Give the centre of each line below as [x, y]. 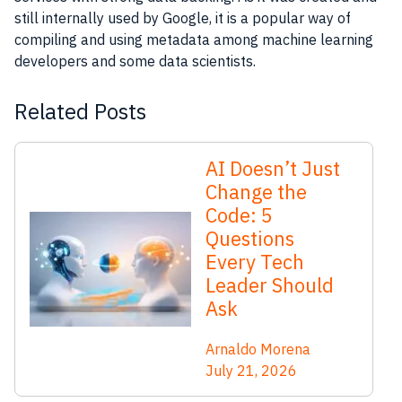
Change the [256, 191]
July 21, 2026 [251, 370]
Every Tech [255, 261]
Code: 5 [239, 214]
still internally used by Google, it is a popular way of [183, 17]
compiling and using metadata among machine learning [194, 39]
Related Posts [80, 111]
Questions [250, 238]
